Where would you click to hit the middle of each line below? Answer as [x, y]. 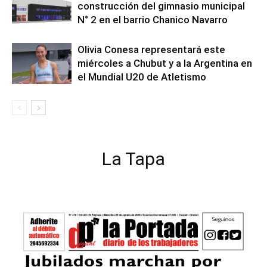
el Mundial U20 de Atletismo [142, 77]
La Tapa [133, 159]
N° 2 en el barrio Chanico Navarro [153, 20]
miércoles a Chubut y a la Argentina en [165, 63]
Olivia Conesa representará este [151, 49]
